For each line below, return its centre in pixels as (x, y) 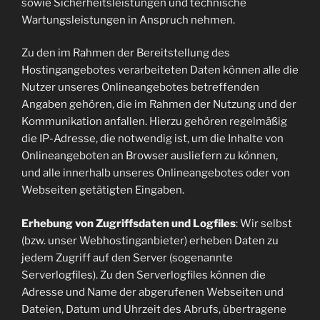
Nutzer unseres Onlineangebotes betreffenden (140, 87)
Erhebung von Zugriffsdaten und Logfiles (129, 223)
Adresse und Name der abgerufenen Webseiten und (152, 292)
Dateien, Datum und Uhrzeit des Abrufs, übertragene (154, 309)
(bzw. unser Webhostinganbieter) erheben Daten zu (150, 240)
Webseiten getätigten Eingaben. (103, 190)
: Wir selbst (264, 223)
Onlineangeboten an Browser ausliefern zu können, (150, 156)
